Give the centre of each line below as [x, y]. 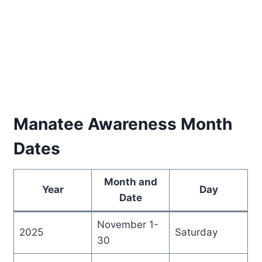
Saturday [196, 232]
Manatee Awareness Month [123, 124]
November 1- [127, 224]
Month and [130, 182]
